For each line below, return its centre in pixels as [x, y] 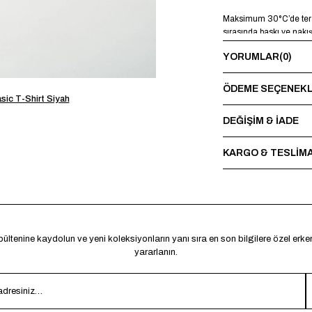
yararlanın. [156, 252]
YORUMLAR [251, 56]
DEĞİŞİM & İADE [261, 120]
